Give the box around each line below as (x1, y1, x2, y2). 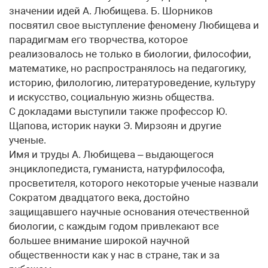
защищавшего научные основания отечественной (9, 206, 249, 218)
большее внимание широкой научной (9, 234, 190, 246)
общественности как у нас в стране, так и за (9, 249, 220, 261)
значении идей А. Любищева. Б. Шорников (9, 5, 213, 17)
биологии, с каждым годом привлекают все (9, 220, 219, 232)
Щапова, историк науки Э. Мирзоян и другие (9, 120, 221, 132)
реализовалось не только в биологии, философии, (9, 48, 251, 60)
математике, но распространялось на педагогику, (9, 62, 246, 74)
